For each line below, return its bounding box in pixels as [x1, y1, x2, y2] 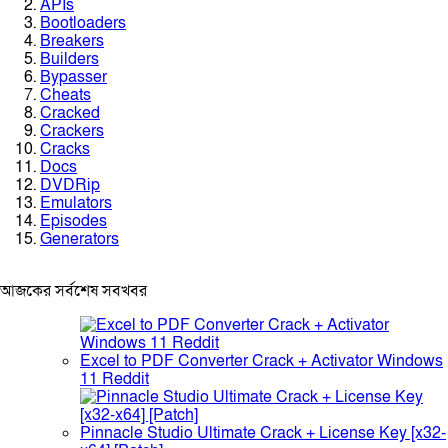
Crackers [40, 120, 104, 142]
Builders [40, 48, 99, 70]
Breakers [40, 30, 104, 52]
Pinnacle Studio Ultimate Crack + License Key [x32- [80, 422, 446, 444]
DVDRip [40, 174, 100, 196]
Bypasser [40, 66, 107, 88]
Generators [40, 228, 119, 250]
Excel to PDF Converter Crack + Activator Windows [80, 350, 443, 372]
